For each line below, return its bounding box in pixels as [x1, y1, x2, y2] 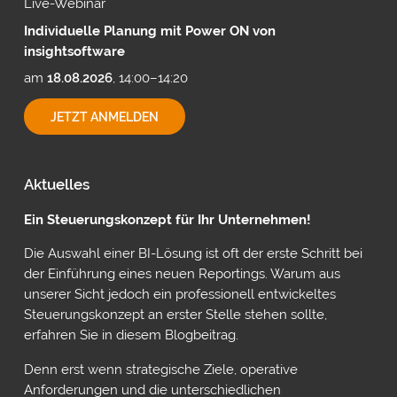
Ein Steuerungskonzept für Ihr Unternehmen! [23, 212, 311, 229]
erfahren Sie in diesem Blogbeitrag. [23, 327, 238, 344]
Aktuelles [23, 175, 90, 194]
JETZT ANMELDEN [50, 109, 159, 124]
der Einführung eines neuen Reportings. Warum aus [23, 266, 340, 283]
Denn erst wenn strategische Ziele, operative [23, 361, 298, 378]
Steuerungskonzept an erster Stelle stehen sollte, [23, 307, 327, 323]
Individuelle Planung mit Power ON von [23, 22, 276, 39]
